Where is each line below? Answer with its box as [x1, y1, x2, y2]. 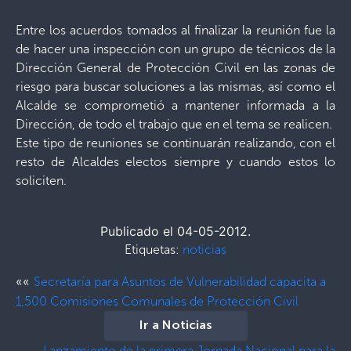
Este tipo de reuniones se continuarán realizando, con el [16, 136, 335, 150]
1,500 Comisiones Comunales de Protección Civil [16, 294, 299, 309]
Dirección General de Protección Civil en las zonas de [16, 60, 335, 75]
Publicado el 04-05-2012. [100, 223, 251, 239]
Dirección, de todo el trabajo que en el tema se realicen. [16, 117, 332, 132]
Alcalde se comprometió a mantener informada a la [16, 98, 335, 113]
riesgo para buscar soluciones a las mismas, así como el [16, 79, 335, 94]
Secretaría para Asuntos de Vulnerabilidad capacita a [34, 274, 326, 289]
